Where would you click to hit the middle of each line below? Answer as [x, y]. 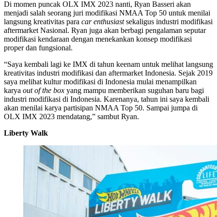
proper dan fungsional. [38, 47]
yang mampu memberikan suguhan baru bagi [134, 90]
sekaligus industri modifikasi [168, 21]
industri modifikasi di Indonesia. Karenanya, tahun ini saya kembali [107, 99]
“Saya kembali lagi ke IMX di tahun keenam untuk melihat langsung [108, 64]
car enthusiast [103, 21]
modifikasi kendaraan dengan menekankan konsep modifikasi [98, 39]
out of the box [44, 90]
